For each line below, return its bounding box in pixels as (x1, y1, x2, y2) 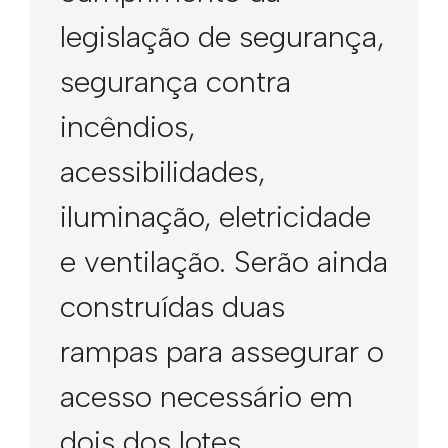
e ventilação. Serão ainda (60, 243, 388, 280)
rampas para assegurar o (60, 333, 384, 370)
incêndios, (60, 108, 195, 145)
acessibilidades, (60, 153, 265, 190)
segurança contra (60, 63, 291, 100)
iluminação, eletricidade (60, 198, 371, 235)
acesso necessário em (60, 378, 353, 415)
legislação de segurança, (60, 18, 384, 55)
